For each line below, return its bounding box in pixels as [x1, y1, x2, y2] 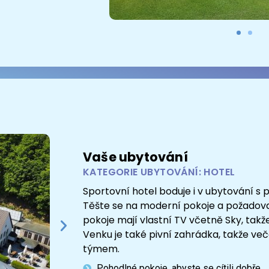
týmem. [83, 241, 119, 256]
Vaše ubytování [83, 148, 188, 166]
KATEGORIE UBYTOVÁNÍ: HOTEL [83, 165, 235, 180]
